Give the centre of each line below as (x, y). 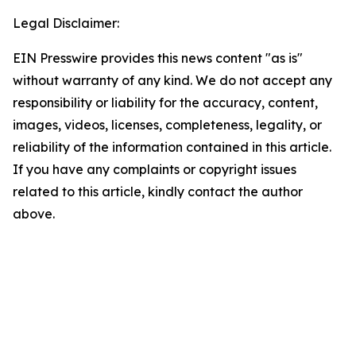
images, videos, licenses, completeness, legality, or (167, 125)
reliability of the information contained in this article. (172, 147)
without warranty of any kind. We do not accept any (172, 80)
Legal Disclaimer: (66, 23)
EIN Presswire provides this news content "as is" (158, 58)
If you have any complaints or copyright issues (155, 169)
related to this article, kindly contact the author (158, 192)
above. (34, 214)
